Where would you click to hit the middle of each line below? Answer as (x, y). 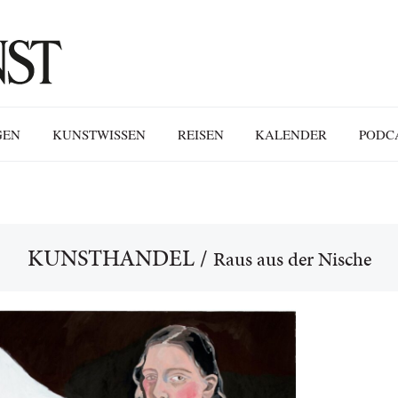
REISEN (200, 134)
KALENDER (291, 134)
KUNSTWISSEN (99, 134)
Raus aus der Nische (292, 259)
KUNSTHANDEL (111, 258)
